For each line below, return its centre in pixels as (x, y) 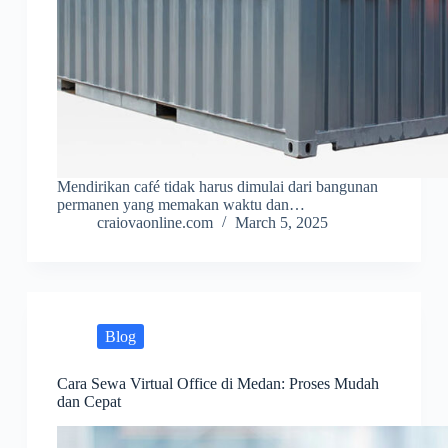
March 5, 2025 (281, 223)
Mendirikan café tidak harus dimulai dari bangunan (217, 187)
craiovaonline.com (154, 223)
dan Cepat (88, 402)
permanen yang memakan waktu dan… (180, 205)
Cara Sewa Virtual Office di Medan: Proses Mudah (217, 384)
